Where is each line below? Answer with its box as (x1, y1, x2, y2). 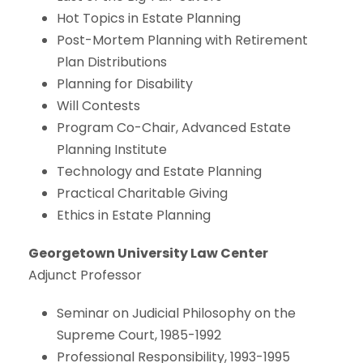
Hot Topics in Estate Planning (57, 8, 241, 28)
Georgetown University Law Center (28, 243, 268, 263)
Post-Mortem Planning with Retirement (57, 30, 308, 49)
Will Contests (57, 96, 140, 115)
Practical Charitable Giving (57, 183, 228, 203)
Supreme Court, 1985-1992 (57, 325, 221, 344)
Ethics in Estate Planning (57, 205, 211, 224)
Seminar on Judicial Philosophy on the (57, 303, 296, 322)
